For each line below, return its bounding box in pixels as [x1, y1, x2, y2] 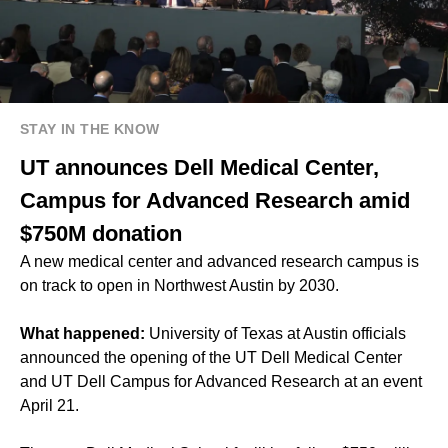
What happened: [20, 325, 149, 343]
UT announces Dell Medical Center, [20, 155, 379, 181]
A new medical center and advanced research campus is [20, 253, 419, 271]
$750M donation [20, 221, 182, 247]
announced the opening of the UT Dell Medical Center [20, 349, 402, 367]
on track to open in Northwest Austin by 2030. [20, 277, 339, 295]
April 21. [20, 397, 79, 415]
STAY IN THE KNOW [20, 121, 160, 138]
